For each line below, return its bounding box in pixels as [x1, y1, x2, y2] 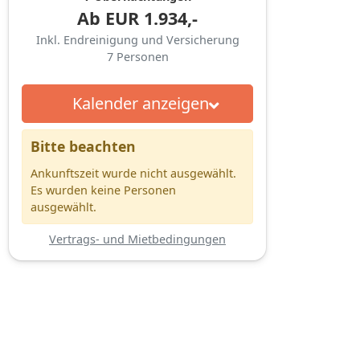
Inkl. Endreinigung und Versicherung [35, 31, 239, 47]
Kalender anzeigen [72, 92, 209, 114]
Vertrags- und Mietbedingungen [49, 231, 226, 247]
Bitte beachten [31, 136, 136, 156]
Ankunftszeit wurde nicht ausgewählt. [31, 165, 236, 181]
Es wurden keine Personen [31, 182, 176, 198]
